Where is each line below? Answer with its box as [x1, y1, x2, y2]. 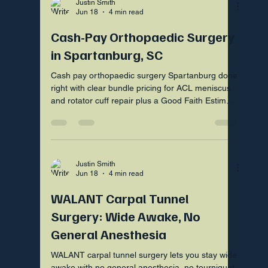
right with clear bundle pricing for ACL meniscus [51, 83, 232, 93]
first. [51, 108, 68, 118]
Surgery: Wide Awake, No [51, 207, 201, 224]
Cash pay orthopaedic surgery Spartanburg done [51, 70, 238, 80]
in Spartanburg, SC [51, 45, 163, 63]
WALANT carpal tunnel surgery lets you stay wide [51, 249, 237, 260]
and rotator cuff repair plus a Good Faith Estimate [51, 95, 239, 105]
